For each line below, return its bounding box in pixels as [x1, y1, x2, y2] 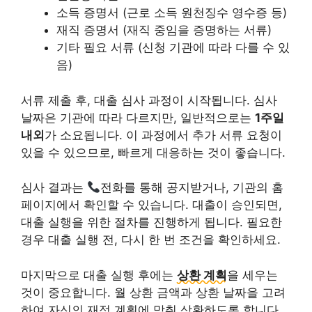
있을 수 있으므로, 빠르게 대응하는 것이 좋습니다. [21, 145, 286, 159]
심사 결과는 [21, 180, 87, 194]
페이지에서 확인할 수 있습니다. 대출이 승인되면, [21, 198, 282, 212]
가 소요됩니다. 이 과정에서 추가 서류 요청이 [45, 127, 282, 142]
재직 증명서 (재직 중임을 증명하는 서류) [56, 23, 272, 37]
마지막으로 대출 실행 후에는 [21, 267, 177, 282]
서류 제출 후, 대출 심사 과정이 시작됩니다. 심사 [21, 93, 277, 107]
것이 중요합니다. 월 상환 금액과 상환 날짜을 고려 [21, 285, 286, 299]
